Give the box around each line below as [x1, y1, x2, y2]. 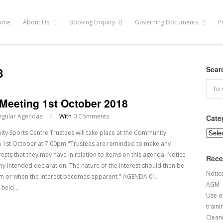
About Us [23, 17, 51, 26]
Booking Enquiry [69, 17, 116, 26]
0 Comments [73, 112, 109, 120]
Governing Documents [135, 17, 200, 26]
